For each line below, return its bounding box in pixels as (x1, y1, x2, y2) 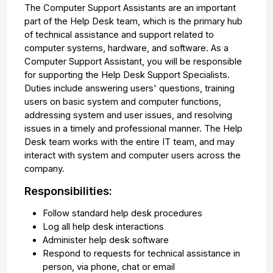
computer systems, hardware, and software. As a (24, 42, 229, 54)
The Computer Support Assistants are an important (24, 2, 236, 13)
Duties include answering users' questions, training (24, 82, 235, 94)
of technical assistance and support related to (24, 29, 214, 40)
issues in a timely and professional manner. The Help (24, 122, 243, 134)
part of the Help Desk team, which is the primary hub (24, 15, 243, 27)
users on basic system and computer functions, (24, 96, 222, 107)
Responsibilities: (24, 184, 113, 198)
